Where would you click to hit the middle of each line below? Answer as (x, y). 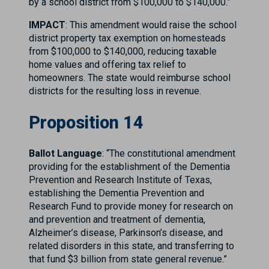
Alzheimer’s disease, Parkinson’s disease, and (126, 232)
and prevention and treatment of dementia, (117, 219)
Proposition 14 (86, 123)
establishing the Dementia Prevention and (116, 193)
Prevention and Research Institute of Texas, (120, 180)
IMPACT (47, 25)
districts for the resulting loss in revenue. (115, 91)
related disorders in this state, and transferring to (131, 246)
